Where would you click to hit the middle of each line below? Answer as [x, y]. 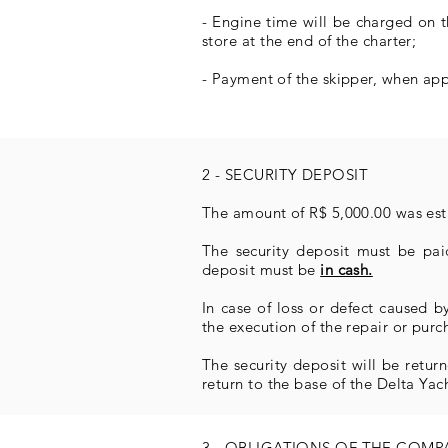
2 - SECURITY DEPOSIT [285, 174]
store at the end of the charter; [309, 40]
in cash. [346, 269]
